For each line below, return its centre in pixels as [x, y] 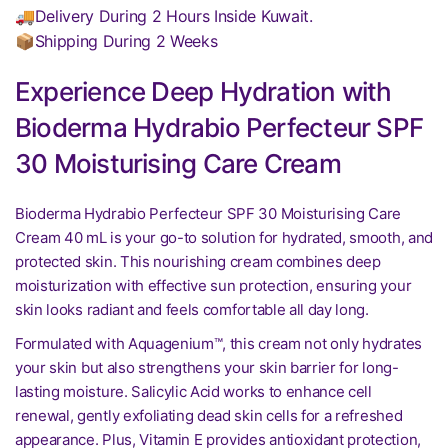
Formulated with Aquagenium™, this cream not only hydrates [218, 343]
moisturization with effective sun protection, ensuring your [213, 285]
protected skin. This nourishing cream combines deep [198, 261]
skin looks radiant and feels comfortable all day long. [192, 309]
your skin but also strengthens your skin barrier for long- [207, 367]
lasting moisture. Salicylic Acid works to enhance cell [193, 391]
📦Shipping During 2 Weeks [116, 41]
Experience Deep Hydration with [203, 91]
